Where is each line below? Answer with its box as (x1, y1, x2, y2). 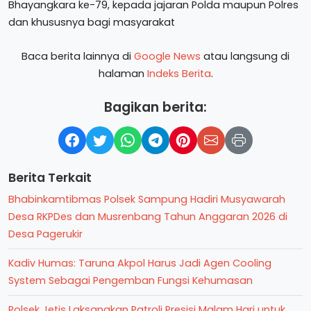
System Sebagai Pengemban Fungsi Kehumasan (8, 274, 253, 287)
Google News (134, 49, 201, 63)
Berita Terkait (8, 169, 92, 186)
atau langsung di (201, 49, 289, 63)
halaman (98, 67, 147, 81)
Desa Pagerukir (8, 227, 83, 241)
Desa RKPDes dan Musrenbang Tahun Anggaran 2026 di (8, 210, 287, 224)
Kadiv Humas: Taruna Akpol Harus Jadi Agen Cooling (8, 256, 271, 270)
